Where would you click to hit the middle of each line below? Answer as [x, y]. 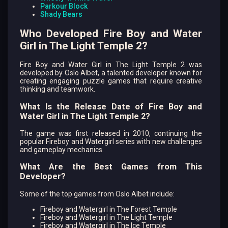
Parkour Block [64, 6]
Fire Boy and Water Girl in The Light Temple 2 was [111, 65]
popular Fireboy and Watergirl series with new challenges [111, 142]
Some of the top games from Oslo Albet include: [97, 194]
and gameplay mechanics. [62, 150]
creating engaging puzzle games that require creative [111, 81]
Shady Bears [61, 15]
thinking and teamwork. [58, 89]
